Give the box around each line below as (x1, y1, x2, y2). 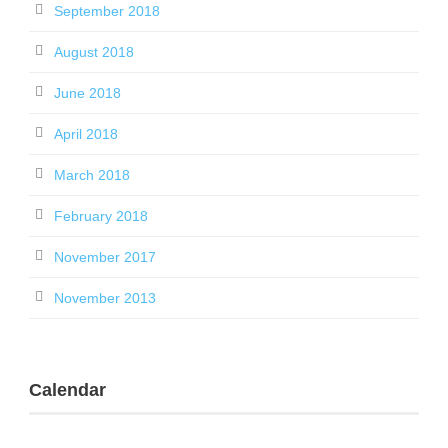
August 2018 (54, 44, 134, 60)
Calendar (29, 380, 106, 400)
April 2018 (54, 126, 118, 142)
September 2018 (54, 3, 160, 19)
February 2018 (54, 208, 148, 224)
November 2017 (54, 249, 156, 265)
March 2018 (54, 167, 130, 183)
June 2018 (54, 85, 121, 101)
